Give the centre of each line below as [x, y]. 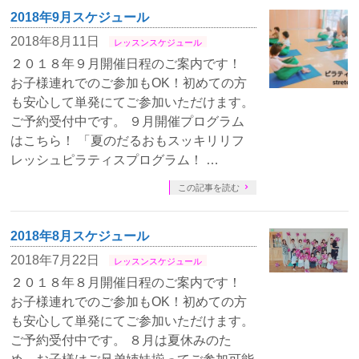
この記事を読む [208, 188]
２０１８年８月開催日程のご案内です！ [126, 282]
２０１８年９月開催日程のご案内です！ [126, 64]
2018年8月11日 [55, 41]
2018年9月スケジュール [80, 17]
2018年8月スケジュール [80, 236]
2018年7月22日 [55, 260]
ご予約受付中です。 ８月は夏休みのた [121, 340]
